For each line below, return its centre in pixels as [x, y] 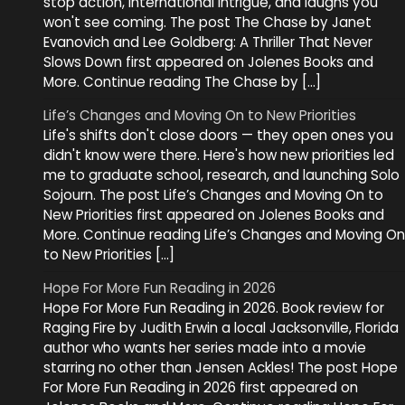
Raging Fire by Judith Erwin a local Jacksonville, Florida [221, 328]
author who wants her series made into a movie [205, 348]
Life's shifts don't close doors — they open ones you [218, 136]
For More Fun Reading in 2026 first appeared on [201, 388]
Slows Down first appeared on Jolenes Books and [208, 62]
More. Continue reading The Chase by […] [182, 82]
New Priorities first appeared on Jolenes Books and [214, 215]
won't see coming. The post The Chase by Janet [207, 23]
